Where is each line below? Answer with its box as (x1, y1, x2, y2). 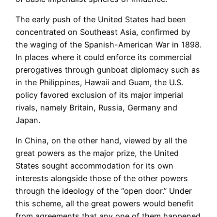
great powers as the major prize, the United (15, 148, 179, 158)
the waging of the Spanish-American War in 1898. (15, 39, 201, 49)
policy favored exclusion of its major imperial (15, 90, 183, 100)
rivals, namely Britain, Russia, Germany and (15, 102, 177, 112)
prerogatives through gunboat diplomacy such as (15, 64, 200, 75)
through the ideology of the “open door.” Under (15, 186, 192, 196)
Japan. (15, 115, 40, 125)
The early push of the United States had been (15, 14, 186, 24)
